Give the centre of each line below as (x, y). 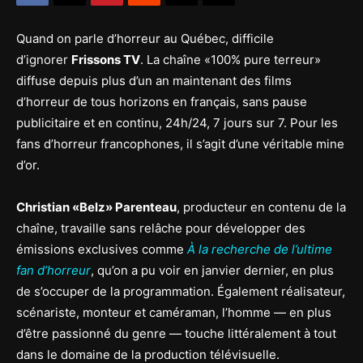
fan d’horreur (53, 270)
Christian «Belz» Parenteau (96, 207)
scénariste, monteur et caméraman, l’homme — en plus (174, 312)
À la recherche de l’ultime (260, 249)
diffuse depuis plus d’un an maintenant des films (154, 81)
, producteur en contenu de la (261, 207)
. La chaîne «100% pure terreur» (231, 60)
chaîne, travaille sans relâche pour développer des (161, 228)
